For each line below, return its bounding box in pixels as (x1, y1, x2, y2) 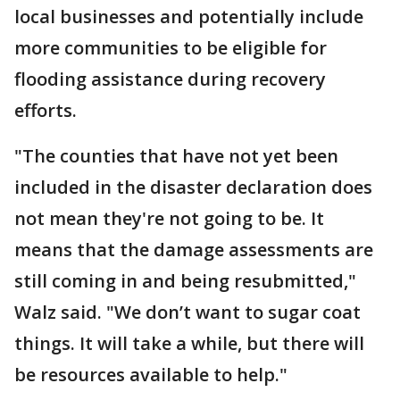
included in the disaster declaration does (14, 175, 372, 199)
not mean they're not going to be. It (14, 206, 324, 230)
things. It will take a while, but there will (14, 331, 364, 355)
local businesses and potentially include (14, 4, 363, 29)
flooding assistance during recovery (14, 67, 326, 91)
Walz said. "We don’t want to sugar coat (14, 300, 361, 324)
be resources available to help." (14, 362, 287, 387)
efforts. (14, 98, 77, 122)
